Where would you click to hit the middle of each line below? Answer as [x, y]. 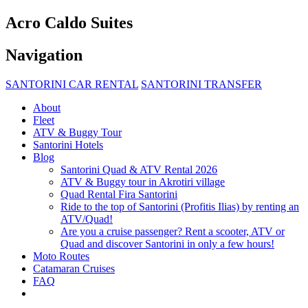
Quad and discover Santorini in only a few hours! [167, 243]
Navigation [44, 55]
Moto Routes [61, 256]
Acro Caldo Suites [69, 22]
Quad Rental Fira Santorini [119, 194]
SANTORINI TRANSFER [201, 84]
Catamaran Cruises [74, 268]
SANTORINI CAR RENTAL [72, 84]
